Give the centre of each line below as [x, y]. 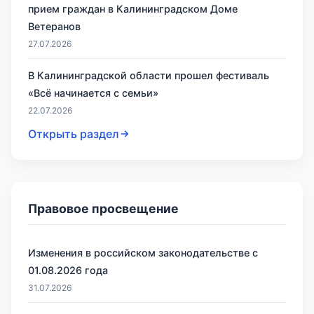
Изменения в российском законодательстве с [143, 252]
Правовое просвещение [103, 208]
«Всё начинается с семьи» [93, 93]
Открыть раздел [74, 134]
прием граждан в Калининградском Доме [133, 8]
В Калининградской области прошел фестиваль [149, 76]
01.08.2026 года [68, 270]
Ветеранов [54, 26]
